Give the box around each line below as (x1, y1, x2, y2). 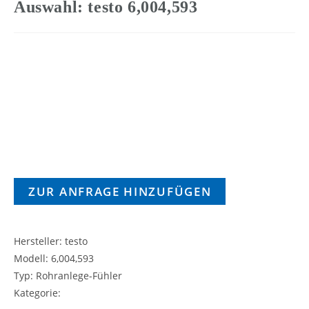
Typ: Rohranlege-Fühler (14, 269, 122, 282)
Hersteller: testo (14, 235, 88, 248)
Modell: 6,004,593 (14, 252, 94, 265)
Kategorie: (14, 286, 61, 299)
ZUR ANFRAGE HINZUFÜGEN (28, 183, 212, 199)
